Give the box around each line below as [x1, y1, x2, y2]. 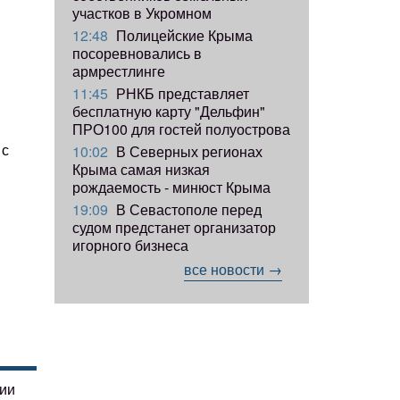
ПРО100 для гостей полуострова [72, 118, 290, 139]
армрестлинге [72, 60, 165, 81]
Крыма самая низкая [72, 158, 210, 179]
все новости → [184, 258, 282, 279]
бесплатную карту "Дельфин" [72, 100, 265, 121]
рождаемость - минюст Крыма [72, 176, 271, 197]
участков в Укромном [72, 2, 212, 23]
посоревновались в [72, 42, 202, 63]
